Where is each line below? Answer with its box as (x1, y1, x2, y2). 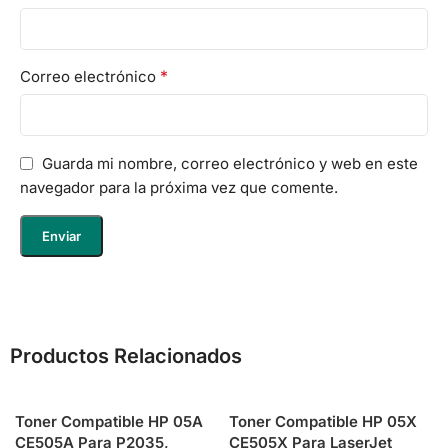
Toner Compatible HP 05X (229, 412, 417, 432)
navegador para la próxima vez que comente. (20, 178, 338, 198)
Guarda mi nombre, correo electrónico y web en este (42, 153, 418, 173)
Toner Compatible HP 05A (15, 412, 203, 432)
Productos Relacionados (10, 344, 242, 369)
